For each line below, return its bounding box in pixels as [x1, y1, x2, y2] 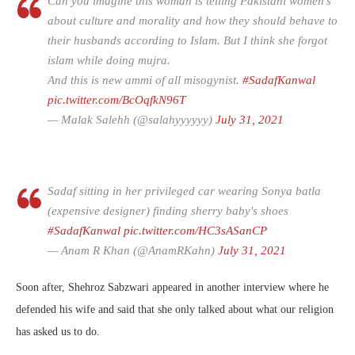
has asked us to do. [16, 326, 100, 338]
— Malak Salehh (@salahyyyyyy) [48, 113, 216, 127]
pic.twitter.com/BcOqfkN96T [48, 94, 185, 107]
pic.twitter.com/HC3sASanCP [124, 224, 267, 238]
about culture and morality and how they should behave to [48, 14, 338, 28]
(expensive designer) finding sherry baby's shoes [48, 204, 288, 218]
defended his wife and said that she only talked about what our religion [16, 303, 334, 316]
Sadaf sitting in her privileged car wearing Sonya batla [48, 185, 321, 198]
